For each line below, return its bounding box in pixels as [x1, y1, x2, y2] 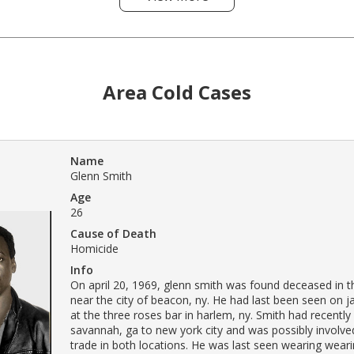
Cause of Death [70, 225, 156, 241]
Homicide [70, 240, 119, 256]
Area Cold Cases [103, 78, 251, 105]
